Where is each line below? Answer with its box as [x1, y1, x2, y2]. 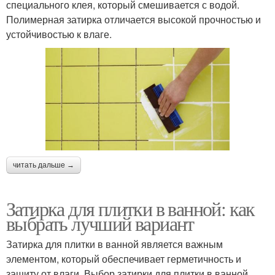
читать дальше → [13, 161, 74, 170]
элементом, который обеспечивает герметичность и [6, 252, 241, 266]
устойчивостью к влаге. [6, 27, 112, 42]
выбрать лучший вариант [6, 210, 194, 237]
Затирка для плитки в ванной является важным [6, 237, 223, 252]
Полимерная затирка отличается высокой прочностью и [6, 12, 261, 27]
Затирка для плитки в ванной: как [6, 195, 255, 222]
